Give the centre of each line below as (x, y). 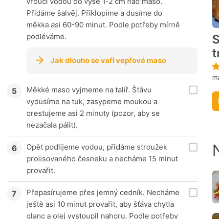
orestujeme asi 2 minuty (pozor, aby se (93, 113)
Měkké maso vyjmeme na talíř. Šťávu (89, 90)
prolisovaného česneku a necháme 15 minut (102, 159)
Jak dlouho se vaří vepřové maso (108, 61)
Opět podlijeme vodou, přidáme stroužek (97, 147)
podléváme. (46, 37)
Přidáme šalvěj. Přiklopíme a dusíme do (94, 13)
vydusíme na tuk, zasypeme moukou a (92, 102)
